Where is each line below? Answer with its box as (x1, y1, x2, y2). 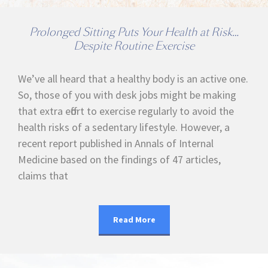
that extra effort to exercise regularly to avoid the (18, 104, 234, 118)
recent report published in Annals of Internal (18, 136, 214, 151)
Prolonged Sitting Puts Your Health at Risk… (29, 25, 239, 39)
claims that (18, 169, 68, 183)
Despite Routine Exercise (74, 39, 194, 53)
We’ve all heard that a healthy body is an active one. (18, 72, 248, 86)
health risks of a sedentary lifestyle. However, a (18, 120, 230, 135)
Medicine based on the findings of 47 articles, (18, 153, 221, 167)
